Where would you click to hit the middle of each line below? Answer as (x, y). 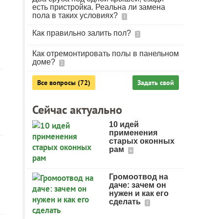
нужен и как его (139, 193)
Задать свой (156, 83)
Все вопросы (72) (64, 83)
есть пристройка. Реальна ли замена (99, 7)
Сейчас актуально (77, 110)
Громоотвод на (139, 177)
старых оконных (142, 141)
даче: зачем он (138, 185)
